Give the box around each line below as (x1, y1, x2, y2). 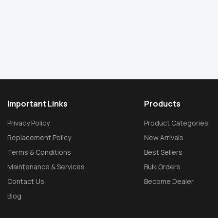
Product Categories (144, 118, 209, 127)
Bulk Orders (144, 162, 181, 171)
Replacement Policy (7, 133, 71, 142)
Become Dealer (144, 177, 194, 186)
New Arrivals (144, 133, 184, 142)
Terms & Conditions (7, 147, 71, 157)
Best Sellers (144, 147, 183, 157)
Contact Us (7, 177, 44, 186)
